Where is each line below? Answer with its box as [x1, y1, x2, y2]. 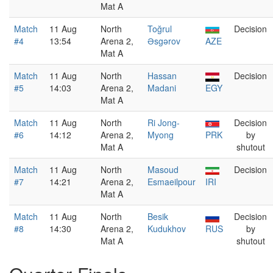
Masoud [147, 163, 179, 175]
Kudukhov [147, 222, 186, 235]
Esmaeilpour [147, 175, 196, 188]
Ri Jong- [147, 116, 180, 129]
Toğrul [147, 23, 172, 35]
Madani [147, 82, 176, 94]
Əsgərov [147, 35, 180, 47]
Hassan [147, 69, 177, 82]
